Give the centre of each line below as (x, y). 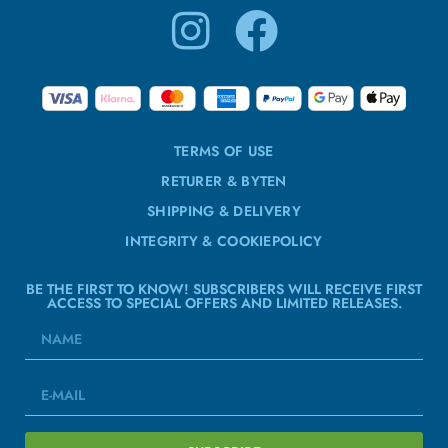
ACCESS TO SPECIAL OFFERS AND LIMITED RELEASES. (224, 303)
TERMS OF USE (224, 151)
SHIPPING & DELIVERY (224, 211)
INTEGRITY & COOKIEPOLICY (224, 241)
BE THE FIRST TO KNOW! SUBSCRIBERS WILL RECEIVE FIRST (224, 289)
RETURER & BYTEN (224, 181)
